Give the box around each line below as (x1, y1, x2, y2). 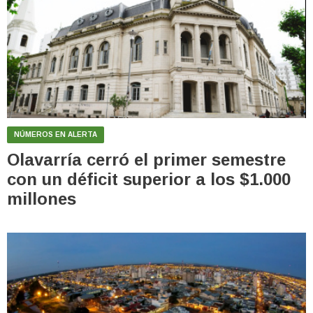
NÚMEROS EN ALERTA (14, 130, 97, 138)
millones (7, 189, 76, 208)
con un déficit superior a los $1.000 (7, 169, 291, 189)
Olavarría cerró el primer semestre (7, 150, 286, 169)
